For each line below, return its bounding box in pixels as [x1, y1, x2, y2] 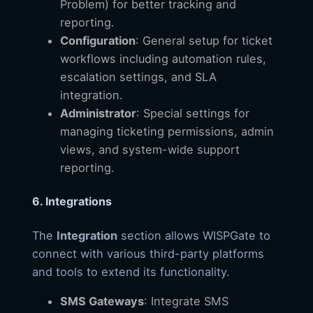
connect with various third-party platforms [32, 246, 264, 261]
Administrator [60, 106, 136, 121]
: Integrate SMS [144, 293, 228, 308]
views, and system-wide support [60, 143, 240, 157]
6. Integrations [32, 194, 112, 209]
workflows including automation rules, [60, 52, 266, 66]
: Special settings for [136, 106, 249, 121]
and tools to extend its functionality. [32, 264, 230, 279]
